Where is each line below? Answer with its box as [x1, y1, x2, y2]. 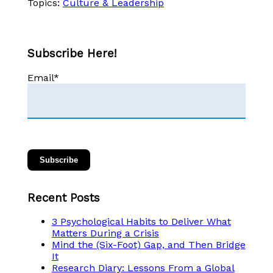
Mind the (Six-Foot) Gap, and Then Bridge [51, 239, 246, 251]
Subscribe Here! [27, 47, 116, 61]
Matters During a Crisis [51, 227, 159, 239]
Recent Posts [27, 191, 100, 205]
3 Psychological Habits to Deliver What [51, 216, 231, 228]
